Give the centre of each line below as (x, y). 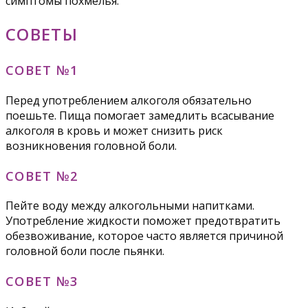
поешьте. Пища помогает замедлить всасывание (140, 115)
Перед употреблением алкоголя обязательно (129, 100)
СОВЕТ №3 (42, 280)
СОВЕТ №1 (42, 70)
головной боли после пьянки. (85, 251)
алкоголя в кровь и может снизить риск (114, 130)
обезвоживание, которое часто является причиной (144, 236)
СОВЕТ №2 (42, 175)
